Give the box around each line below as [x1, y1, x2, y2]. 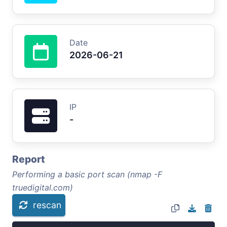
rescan [33, 199, 61, 210]
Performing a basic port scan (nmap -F [12, 169, 162, 179]
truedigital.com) [12, 182, 73, 193]
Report [12, 153, 45, 165]
